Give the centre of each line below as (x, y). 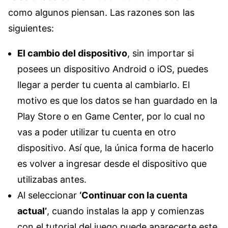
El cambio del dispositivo (72, 53)
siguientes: (31, 28)
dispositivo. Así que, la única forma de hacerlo (116, 148)
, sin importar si (161, 53)
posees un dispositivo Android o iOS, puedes (113, 69)
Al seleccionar (48, 195)
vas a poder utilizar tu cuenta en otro (97, 132)
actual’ (32, 211)
